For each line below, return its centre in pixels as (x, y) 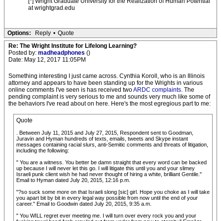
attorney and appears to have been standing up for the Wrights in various (106, 83)
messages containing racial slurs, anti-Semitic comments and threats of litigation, (112, 145)
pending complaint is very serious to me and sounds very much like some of (109, 97)
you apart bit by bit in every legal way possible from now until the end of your (107, 198)
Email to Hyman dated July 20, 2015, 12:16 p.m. (73, 180)
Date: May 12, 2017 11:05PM (47, 60)
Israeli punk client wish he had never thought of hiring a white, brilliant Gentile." (109, 174)
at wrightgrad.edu (52, 8)
